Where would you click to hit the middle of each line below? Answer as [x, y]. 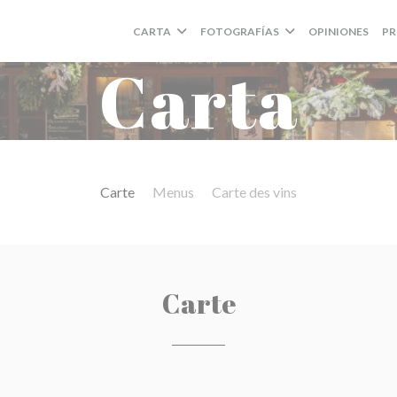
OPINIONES [338, 31]
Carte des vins [254, 192]
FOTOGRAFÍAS [239, 31]
